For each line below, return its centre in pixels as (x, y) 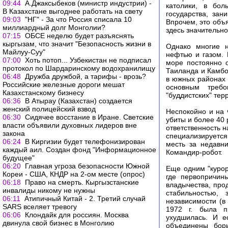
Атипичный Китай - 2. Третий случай (85, 198)
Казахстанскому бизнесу (43, 93)
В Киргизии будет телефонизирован (85, 141)
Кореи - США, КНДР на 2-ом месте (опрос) (74, 174)
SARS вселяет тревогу (40, 207)
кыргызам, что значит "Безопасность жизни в (77, 44)
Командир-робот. (194, 152)
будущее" (19, 158)
